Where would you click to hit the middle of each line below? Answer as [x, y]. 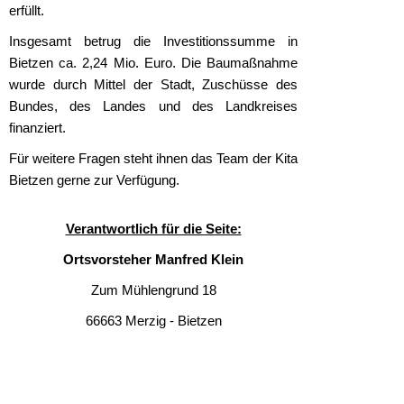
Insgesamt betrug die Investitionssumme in [153, 41]
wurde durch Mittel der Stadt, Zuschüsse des [153, 84]
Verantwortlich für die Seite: [153, 229]
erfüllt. [27, 10]
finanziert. [37, 128]
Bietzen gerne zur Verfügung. [94, 180]
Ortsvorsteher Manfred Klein [153, 259]
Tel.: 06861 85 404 [153, 351]
